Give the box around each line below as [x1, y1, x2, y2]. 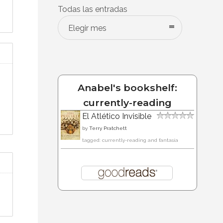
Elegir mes [68, 23, 107, 33]
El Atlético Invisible [82, 111, 151, 121]
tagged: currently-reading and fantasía [82, 137, 178, 143]
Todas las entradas [58, 4, 127, 14]
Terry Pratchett [89, 125, 127, 131]
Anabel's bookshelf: [78, 81, 177, 94]
